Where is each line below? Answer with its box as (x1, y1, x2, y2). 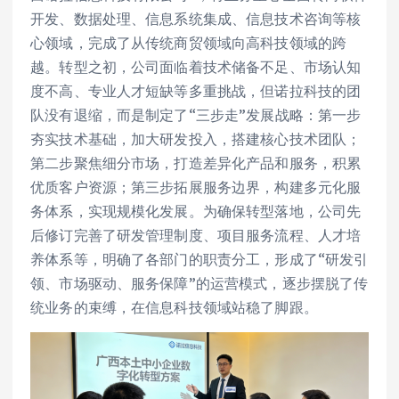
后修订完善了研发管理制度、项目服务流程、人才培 (30, 226, 362, 245)
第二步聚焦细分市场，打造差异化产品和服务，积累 (30, 154, 362, 173)
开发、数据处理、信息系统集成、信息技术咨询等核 (30, 10, 362, 28)
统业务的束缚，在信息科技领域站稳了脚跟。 (30, 298, 318, 317)
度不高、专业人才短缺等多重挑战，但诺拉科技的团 (30, 82, 362, 101)
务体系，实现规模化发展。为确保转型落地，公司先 (30, 202, 362, 221)
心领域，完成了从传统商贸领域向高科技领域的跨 (30, 34, 347, 53)
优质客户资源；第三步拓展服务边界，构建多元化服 (30, 178, 362, 197)
